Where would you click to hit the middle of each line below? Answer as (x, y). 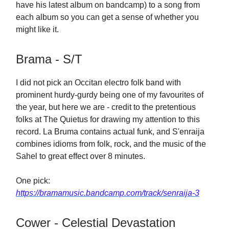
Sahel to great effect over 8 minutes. (81, 156)
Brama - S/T (49, 59)
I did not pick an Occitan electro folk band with (98, 83)
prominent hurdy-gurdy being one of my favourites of (110, 95)
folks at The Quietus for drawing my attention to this (108, 119)
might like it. (37, 29)
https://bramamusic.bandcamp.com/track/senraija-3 (108, 193)
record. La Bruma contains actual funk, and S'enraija (110, 132)
